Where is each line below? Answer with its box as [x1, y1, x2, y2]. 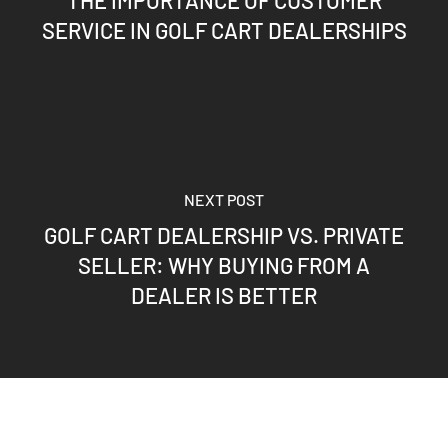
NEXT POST [184, 189, 264, 209]
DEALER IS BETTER [131, 281, 317, 308]
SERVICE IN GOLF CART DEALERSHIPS [41, 16, 407, 43]
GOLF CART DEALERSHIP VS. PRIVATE [44, 221, 404, 248]
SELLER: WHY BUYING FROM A [78, 251, 370, 278]
